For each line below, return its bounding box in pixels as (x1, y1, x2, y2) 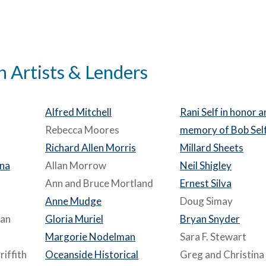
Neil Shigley (180, 159, 232, 172)
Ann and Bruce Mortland (45, 177, 153, 189)
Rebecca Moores (45, 123, 119, 136)
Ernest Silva (180, 177, 232, 189)
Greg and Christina (180, 248, 264, 261)
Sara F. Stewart (180, 230, 246, 243)
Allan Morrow (45, 159, 106, 172)
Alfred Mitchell (45, 106, 112, 118)
